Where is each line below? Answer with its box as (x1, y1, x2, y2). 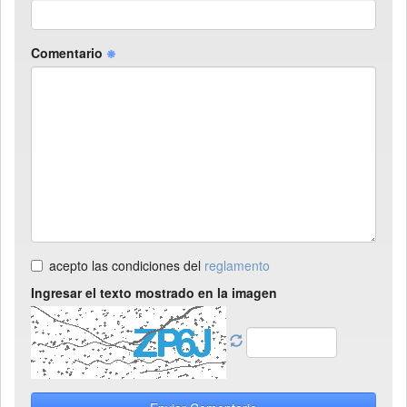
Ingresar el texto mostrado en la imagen (31, 283, 277, 303)
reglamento (204, 256, 270, 275)
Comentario (31, 44, 106, 63)
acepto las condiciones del (49, 256, 204, 275)
